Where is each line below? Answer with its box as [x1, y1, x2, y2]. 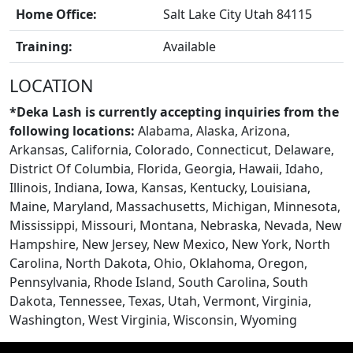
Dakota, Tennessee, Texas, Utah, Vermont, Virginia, [9, 292, 311, 310]
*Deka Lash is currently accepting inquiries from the [9, 102, 339, 121]
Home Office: [16, 5, 97, 23]
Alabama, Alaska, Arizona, [135, 121, 290, 139]
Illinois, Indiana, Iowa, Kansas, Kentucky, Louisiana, [9, 178, 310, 196]
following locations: [9, 121, 135, 139]
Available [163, 37, 216, 55]
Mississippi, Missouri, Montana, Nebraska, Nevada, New [9, 216, 342, 234]
